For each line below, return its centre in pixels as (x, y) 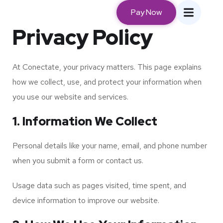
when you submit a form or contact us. (78, 161)
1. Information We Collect (85, 121)
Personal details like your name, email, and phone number (110, 146)
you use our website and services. (70, 97)
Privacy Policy (83, 37)
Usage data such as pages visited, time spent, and (99, 185)
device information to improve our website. (86, 200)
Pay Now (146, 12)
